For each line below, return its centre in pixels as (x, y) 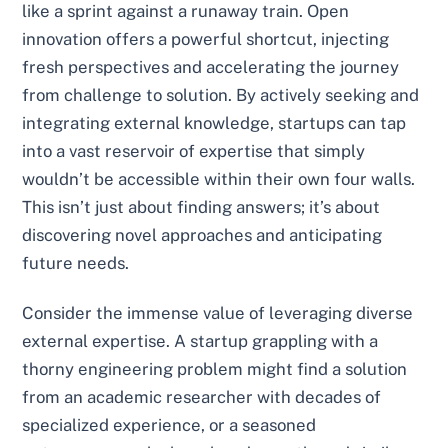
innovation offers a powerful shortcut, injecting (206, 39)
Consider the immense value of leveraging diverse (218, 312)
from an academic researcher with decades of (202, 396)
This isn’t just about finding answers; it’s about (201, 207)
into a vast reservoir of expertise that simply (194, 151)
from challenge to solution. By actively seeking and (221, 95)
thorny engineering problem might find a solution (215, 368)
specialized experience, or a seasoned (169, 424)
